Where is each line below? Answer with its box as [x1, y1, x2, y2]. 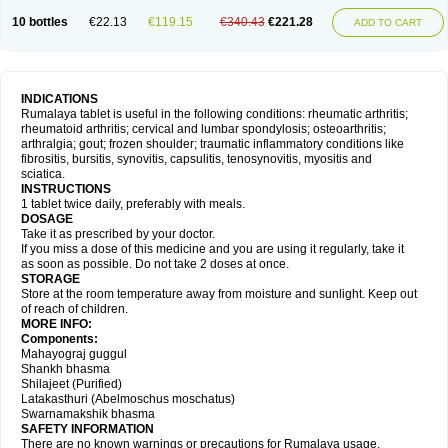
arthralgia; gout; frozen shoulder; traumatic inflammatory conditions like [21, 137, 404, 151]
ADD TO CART [354, 17, 422, 28]
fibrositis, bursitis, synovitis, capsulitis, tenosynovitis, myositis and [21, 152, 372, 166]
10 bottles [12, 15, 68, 29]
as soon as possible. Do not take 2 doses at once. [21, 257, 289, 271]
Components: [21, 332, 101, 346]
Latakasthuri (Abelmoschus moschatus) [21, 392, 238, 406]
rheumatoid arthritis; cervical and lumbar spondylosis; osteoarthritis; [21, 122, 386, 136]
